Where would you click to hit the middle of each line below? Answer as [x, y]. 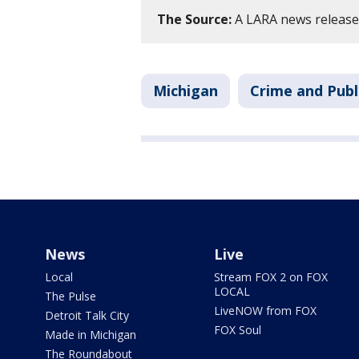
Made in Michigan [91, 335]
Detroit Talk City [87, 316]
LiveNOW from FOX [265, 311]
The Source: [194, 20]
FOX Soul [237, 330]
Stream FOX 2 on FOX [270, 277]
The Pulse [71, 296]
